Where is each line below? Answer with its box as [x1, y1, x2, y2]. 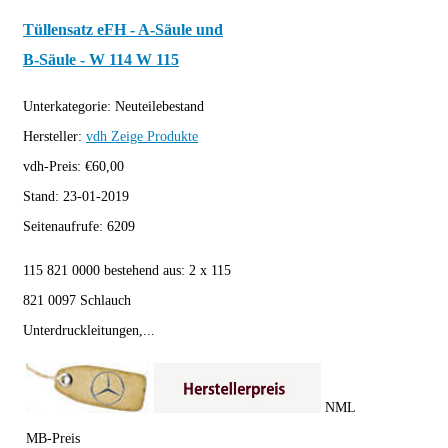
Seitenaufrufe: [23, 218, 107, 234]
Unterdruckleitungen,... [23, 322, 155, 338]
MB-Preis [26, 430, 80, 446]
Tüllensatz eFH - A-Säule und [23, 20, 223, 40]
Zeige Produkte [111, 128, 198, 144]
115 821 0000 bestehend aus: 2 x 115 [23, 262, 231, 278]
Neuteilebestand [115, 98, 204, 114]
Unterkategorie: [23, 98, 115, 114]
